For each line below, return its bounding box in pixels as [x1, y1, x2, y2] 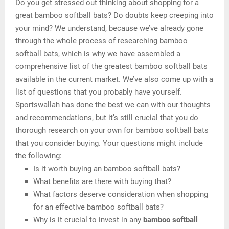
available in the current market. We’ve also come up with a [15, 75, 213, 84]
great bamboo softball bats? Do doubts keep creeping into [15, 11, 214, 20]
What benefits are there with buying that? [33, 177, 171, 187]
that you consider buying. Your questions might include [15, 139, 203, 148]
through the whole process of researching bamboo [15, 36, 188, 46]
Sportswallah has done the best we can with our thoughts [15, 100, 211, 110]
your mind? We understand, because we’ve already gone [15, 24, 203, 33]
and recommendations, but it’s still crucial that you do [15, 113, 198, 123]
